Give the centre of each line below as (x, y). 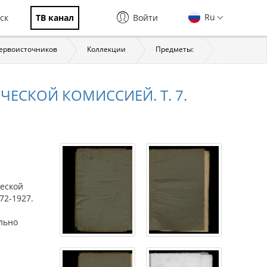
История (238, 49)
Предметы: (175, 49)
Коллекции (106, 49)
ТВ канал (55, 18)
